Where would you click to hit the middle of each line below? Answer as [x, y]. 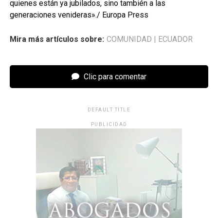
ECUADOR [175, 39]
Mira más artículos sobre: [57, 39]
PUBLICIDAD [109, 125]
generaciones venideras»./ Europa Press [79, 15]
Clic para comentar [114, 77]
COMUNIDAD [129, 39]
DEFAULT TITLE [109, 110]
